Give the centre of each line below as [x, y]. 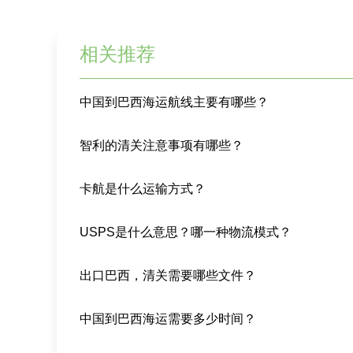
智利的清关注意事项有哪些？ [162, 146]
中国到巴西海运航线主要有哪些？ [175, 102]
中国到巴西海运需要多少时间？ [168, 319]
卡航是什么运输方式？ [143, 189]
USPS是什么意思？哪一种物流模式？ [186, 232]
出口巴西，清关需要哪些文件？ [168, 276]
